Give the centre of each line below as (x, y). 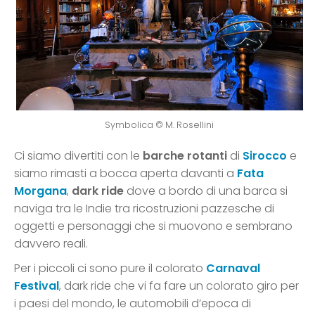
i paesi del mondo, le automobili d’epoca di (133, 304)
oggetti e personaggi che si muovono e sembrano (153, 226)
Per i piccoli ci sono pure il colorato (110, 269)
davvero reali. (51, 244)
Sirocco (263, 156)
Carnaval (233, 269)
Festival (37, 286)
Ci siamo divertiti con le (78, 156)
